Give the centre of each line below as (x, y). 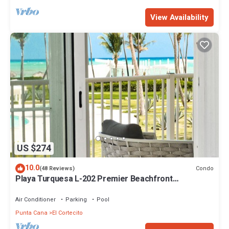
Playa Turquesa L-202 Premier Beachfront (94, 179)
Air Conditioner (36, 200)
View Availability (179, 17)
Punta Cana (31, 213)
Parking (76, 200)
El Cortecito (67, 213)
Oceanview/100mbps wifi (62, 188)
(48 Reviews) (57, 169)
